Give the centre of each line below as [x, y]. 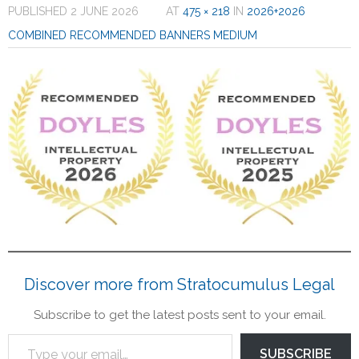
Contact [53, 34]
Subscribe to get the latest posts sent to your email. [179, 315]
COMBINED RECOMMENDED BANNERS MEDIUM [133, 35]
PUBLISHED [39, 11]
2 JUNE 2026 [105, 11]
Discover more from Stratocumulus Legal [179, 285]
